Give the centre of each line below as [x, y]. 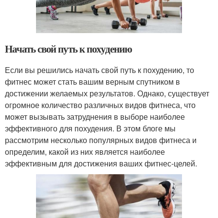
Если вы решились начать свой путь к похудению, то [100, 70]
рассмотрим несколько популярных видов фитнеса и [101, 140]
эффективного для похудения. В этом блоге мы [90, 128]
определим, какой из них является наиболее [85, 151]
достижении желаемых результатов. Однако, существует [107, 93]
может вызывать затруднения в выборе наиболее [95, 116]
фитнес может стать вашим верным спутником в [92, 81]
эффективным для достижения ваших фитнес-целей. [101, 163]
